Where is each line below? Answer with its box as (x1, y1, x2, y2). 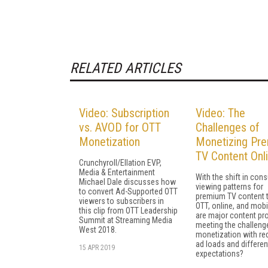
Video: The (196, 105, 245, 120)
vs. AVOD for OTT (79, 120, 161, 135)
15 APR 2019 (79, 243, 115, 252)
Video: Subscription (79, 105, 169, 120)
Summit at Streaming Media (79, 215, 172, 225)
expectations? (196, 248, 243, 258)
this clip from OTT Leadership (79, 205, 178, 215)
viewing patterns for (196, 181, 263, 191)
